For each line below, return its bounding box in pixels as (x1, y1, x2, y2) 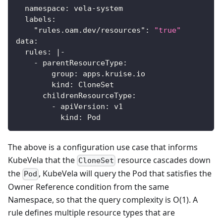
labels (25, 14, 52, 24)
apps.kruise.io (78, 69, 145, 78)
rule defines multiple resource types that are (8, 207, 175, 219)
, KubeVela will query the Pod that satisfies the (39, 168, 212, 179)
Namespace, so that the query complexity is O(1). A (8, 194, 198, 206)
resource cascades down (115, 154, 211, 166)
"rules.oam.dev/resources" (34, 25, 145, 35)
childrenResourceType (43, 91, 132, 100)
